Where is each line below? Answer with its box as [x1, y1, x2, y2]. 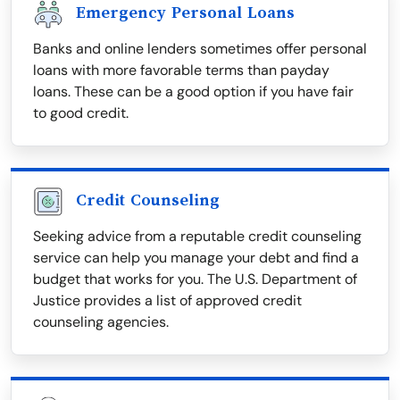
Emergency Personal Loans [76, 4, 295, 22]
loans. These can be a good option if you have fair [33, 82, 354, 102]
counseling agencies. [33, 312, 169, 332]
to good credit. [33, 104, 129, 123]
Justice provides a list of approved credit [33, 291, 302, 311]
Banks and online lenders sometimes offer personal [33, 39, 367, 59]
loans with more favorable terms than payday [33, 61, 329, 80]
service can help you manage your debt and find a [33, 248, 359, 268]
